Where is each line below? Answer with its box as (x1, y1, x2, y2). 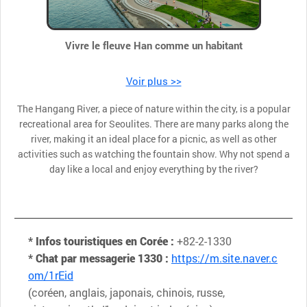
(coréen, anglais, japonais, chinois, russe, (28, 284, 225, 299)
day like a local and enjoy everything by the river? (49, 162, 258, 175)
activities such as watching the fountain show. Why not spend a (17, 147, 290, 160)
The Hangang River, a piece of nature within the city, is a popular (16, 101, 291, 115)
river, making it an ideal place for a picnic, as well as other (30, 132, 277, 145)
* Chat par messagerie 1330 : (28, 250, 171, 265)
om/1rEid (28, 267, 73, 282)
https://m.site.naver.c (171, 250, 278, 265)
